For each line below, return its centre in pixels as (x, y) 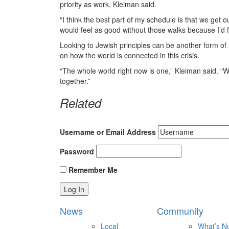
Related (81, 103)
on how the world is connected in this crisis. (130, 55)
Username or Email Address (108, 132)
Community (180, 211)
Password (77, 151)
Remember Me (92, 170)
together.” (75, 81)
